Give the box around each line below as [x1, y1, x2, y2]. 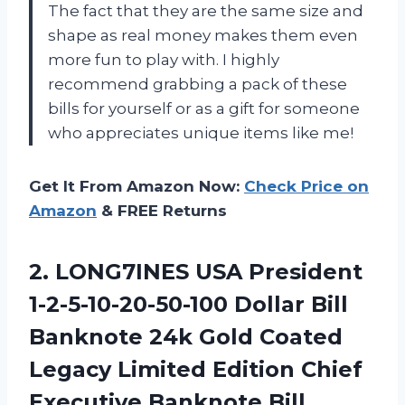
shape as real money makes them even [48, 25, 358, 44]
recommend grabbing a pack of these [48, 74, 347, 93]
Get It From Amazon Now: [29, 176, 244, 195]
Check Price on [244, 176, 369, 195]
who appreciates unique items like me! [48, 123, 353, 142]
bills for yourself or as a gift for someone [48, 99, 360, 118]
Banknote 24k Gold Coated [29, 323, 343, 350]
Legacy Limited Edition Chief [29, 355, 363, 382]
